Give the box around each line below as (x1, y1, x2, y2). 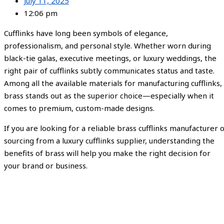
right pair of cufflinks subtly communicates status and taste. (4, 65, 214, 76)
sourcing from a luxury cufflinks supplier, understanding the (4, 135, 214, 146)
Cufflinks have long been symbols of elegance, (4, 28, 168, 38)
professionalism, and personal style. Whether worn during (4, 40, 211, 51)
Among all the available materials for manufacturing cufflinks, (4, 78, 222, 88)
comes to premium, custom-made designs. (4, 103, 154, 113)
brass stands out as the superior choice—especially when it (4, 90, 214, 101)
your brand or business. (4, 160, 87, 171)
